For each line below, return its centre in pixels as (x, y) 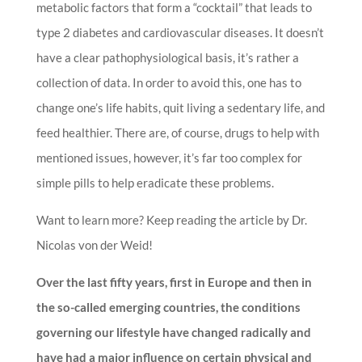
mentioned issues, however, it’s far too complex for (169, 157)
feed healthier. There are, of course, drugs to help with (177, 132)
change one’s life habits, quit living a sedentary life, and (180, 107)
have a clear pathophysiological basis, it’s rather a (167, 57)
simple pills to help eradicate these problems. (155, 182)
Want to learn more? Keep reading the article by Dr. (171, 219)
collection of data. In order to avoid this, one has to (168, 82)
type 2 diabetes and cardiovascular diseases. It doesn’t (180, 32)
